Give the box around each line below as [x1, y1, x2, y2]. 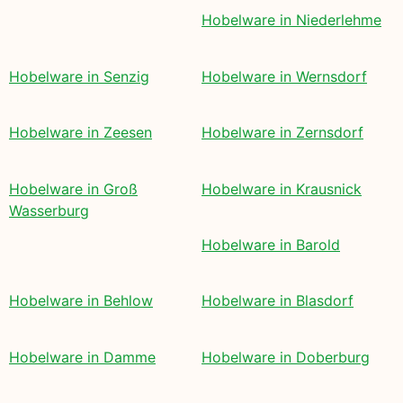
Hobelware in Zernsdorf [201, 123, 363, 142]
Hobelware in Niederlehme [201, 11, 381, 30]
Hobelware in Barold [201, 235, 340, 254]
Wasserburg [9, 201, 89, 219]
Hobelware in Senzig [9, 67, 149, 85]
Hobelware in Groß [9, 179, 138, 198]
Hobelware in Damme [9, 347, 156, 366]
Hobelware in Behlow [9, 291, 153, 310]
